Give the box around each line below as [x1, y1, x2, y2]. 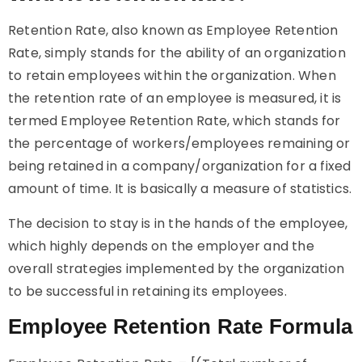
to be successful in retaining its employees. [8, 282, 287, 301]
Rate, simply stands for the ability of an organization [8, 44, 346, 62]
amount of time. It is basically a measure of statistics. [8, 179, 352, 198]
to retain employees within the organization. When [8, 66, 336, 85]
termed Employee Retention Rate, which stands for [8, 112, 341, 130]
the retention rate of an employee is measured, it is [8, 89, 342, 107]
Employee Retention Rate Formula [8, 314, 353, 339]
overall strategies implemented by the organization [8, 259, 345, 278]
